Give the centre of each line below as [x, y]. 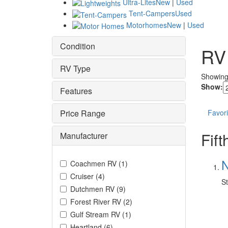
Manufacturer [84, 135]
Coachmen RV [94, 163]
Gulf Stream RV [96, 214]
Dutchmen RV [93, 189]
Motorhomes [147, 25]
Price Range [83, 113]
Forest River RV [97, 201]
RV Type [75, 68]
